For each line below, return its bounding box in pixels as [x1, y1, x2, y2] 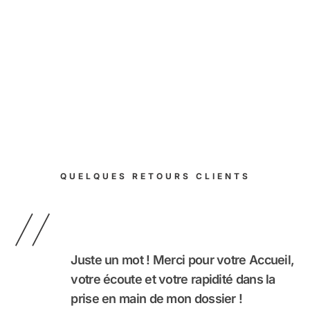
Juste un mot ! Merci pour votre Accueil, [71, 253, 295, 268]
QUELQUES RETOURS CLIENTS [60, 171, 250, 182]
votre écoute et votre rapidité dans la [71, 272, 275, 287]
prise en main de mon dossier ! [71, 291, 243, 307]
